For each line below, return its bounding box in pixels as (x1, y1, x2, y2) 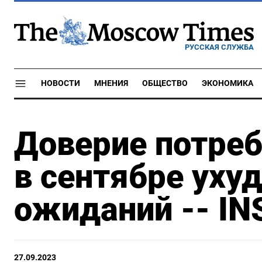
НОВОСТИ (41, 78, 80, 88)
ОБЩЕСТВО (142, 78, 188, 88)
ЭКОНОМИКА (202, 78, 253, 88)
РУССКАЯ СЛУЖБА (185, 42, 254, 51)
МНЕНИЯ (94, 78, 128, 88)
